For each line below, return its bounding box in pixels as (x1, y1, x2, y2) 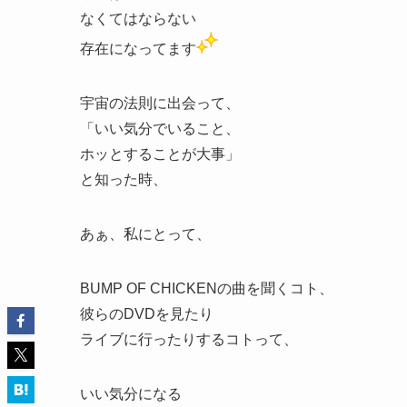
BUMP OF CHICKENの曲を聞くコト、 (80, 281, 333, 297)
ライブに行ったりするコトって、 (80, 332, 298, 348)
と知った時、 (80, 172, 167, 188)
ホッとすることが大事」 (80, 146, 240, 163)
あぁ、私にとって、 (80, 226, 211, 243)
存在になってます (80, 41, 196, 57)
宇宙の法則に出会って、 (80, 95, 240, 112)
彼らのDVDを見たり (80, 306, 213, 323)
